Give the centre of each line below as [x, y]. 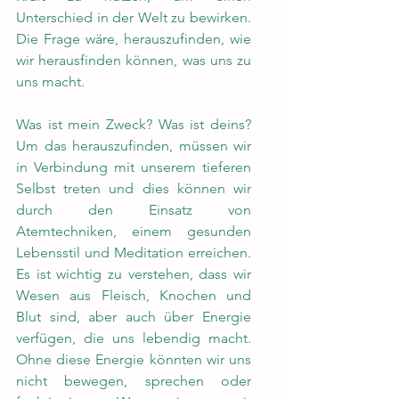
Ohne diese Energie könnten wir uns [134, 359]
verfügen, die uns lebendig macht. [134, 338]
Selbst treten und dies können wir [134, 188]
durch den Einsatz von [134, 210]
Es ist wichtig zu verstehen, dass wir [134, 274]
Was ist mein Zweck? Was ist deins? [134, 124]
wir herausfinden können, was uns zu [134, 60]
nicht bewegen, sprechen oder [134, 381]
